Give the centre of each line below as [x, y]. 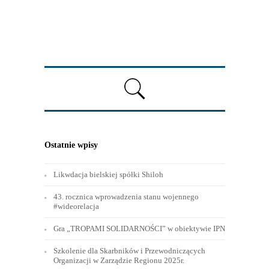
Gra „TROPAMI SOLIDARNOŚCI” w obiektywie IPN [139, 228]
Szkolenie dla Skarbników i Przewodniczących [129, 250]
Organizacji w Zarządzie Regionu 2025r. [119, 260]
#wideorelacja [76, 206]
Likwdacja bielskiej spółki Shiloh [108, 174]
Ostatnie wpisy [71, 145]
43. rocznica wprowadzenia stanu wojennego [126, 196]
